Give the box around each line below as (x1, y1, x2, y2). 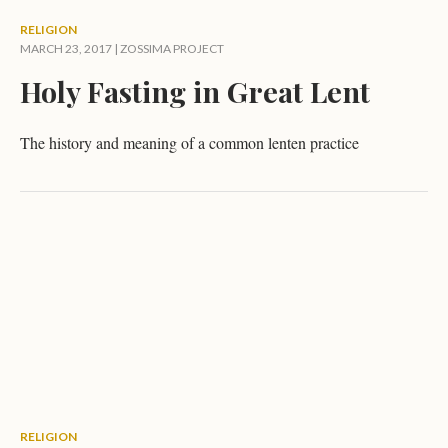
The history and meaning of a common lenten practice (20, 132, 359, 153)
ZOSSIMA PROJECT (120, 41, 224, 56)
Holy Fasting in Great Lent (20, 72, 370, 110)
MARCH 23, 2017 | (20, 41, 120, 56)
